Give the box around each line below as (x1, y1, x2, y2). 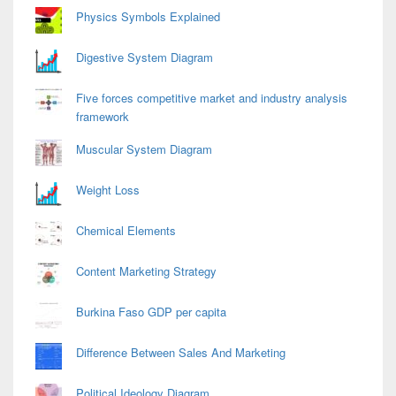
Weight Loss (76, 180, 140, 198)
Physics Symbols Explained (76, 7, 220, 25)
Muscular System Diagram (76, 140, 212, 157)
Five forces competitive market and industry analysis (76, 88, 347, 106)
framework (76, 107, 129, 125)
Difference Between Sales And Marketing (76, 343, 286, 361)
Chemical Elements (76, 221, 176, 239)
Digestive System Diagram (76, 48, 213, 65)
